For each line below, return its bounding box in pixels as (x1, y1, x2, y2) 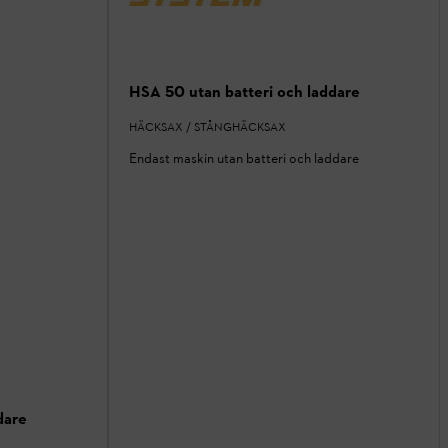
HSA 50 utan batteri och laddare (129, 82, 360, 102)
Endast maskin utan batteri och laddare (129, 150, 359, 168)
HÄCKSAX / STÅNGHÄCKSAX (129, 120, 286, 135)
